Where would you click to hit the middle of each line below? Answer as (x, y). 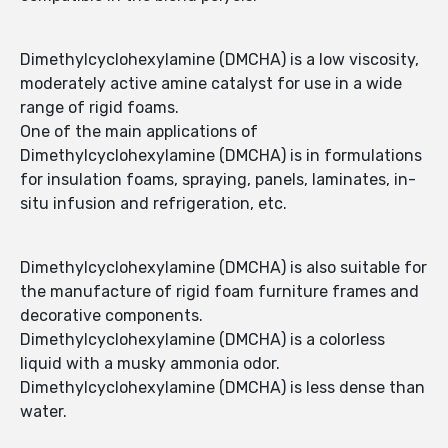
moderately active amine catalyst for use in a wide (211, 84)
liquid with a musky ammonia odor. (150, 364)
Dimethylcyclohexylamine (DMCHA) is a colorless (202, 340)
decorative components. (111, 316)
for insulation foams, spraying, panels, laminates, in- (218, 180)
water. (43, 412)
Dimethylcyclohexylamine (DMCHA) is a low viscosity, (219, 60)
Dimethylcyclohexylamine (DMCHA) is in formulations (221, 156)
